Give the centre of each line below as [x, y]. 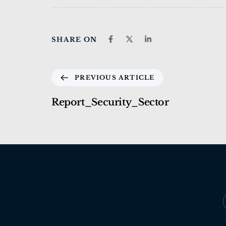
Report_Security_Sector [110, 102]
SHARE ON [74, 39]
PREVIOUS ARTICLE [115, 77]
